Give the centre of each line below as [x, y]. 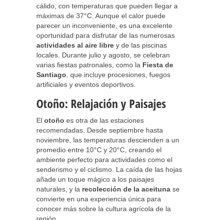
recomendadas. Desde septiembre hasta [100, 130]
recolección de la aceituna [126, 189]
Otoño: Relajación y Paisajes [101, 103]
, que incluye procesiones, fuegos [118, 75]
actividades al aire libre [75, 45]
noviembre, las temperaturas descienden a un [108, 140]
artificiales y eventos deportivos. [86, 84]
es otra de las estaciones [104, 120]
